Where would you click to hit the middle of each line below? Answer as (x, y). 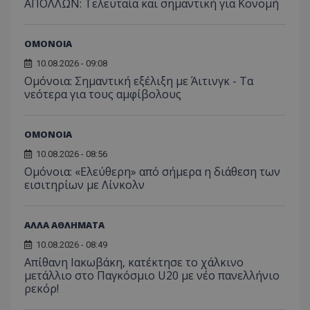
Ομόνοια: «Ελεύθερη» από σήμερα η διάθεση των (152, 171)
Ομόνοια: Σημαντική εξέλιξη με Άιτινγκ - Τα (139, 81)
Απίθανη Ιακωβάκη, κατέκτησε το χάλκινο (134, 262)
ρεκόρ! (42, 288)
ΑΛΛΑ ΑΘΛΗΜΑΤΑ (64, 225)
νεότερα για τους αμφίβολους (103, 94)
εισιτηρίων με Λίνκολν (84, 184)
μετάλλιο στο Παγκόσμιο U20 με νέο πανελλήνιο (152, 275)
